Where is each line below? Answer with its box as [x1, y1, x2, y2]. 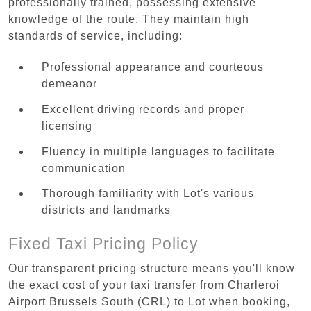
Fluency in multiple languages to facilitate [42, 145, 275, 158]
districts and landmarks [42, 204, 171, 217]
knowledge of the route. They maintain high [8, 12, 249, 25]
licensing [42, 119, 92, 132]
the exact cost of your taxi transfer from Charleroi [8, 278, 280, 291]
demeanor [42, 77, 97, 90]
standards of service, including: [8, 29, 183, 42]
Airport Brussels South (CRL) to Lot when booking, [8, 295, 290, 308]
